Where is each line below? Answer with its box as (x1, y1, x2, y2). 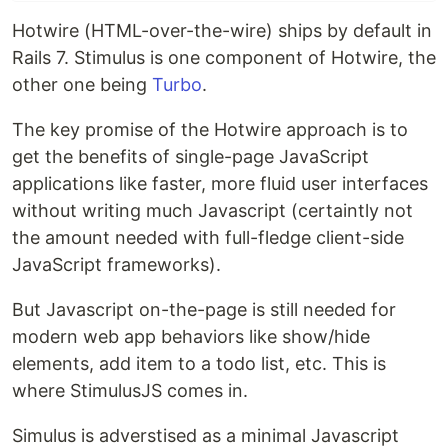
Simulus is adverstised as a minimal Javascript (12, 425, 399, 446)
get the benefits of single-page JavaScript (12, 146, 369, 167)
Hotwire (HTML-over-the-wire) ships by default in (12, 20, 432, 41)
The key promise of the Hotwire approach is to (12, 119, 408, 140)
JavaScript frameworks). (12, 254, 221, 275)
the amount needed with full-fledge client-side (12, 227, 404, 248)
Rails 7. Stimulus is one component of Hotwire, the (12, 47, 436, 68)
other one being (12, 74, 152, 95)
